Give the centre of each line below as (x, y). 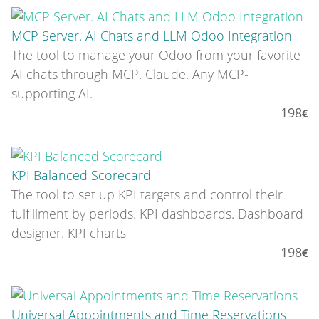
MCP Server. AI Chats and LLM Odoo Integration (152, 36)
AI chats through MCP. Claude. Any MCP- (130, 74)
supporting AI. (52, 94)
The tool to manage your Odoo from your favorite (156, 55)
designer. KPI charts (69, 232)
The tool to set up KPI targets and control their (147, 194)
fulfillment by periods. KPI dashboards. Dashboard (157, 213)
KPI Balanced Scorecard (81, 175)
